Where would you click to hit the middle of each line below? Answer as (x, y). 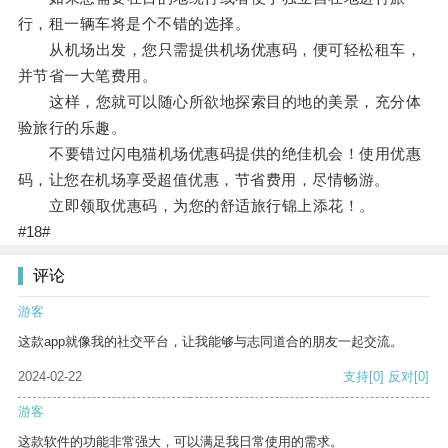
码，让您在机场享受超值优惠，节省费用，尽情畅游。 (203, 180)
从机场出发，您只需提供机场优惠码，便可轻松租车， (219, 50)
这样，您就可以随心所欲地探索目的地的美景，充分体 (219, 102)
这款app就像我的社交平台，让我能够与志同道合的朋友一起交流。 (210, 342)
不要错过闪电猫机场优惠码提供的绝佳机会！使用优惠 (219, 154)
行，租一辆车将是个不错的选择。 (134, 24)
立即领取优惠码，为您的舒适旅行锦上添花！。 (196, 206)
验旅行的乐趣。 (72, 128)
